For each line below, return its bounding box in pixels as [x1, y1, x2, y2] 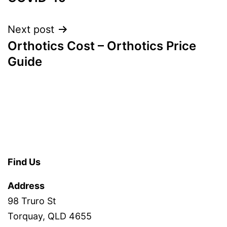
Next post [8, 23, 54, 35]
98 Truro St [8, 195, 56, 206]
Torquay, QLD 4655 [8, 210, 92, 221]
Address [8, 180, 45, 191]
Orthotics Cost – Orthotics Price [8, 38, 196, 53]
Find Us [8, 156, 41, 167]
